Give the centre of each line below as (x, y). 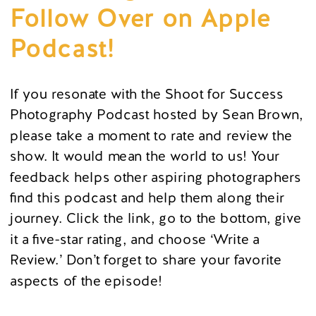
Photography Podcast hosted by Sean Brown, (157, 114)
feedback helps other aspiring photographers (156, 177)
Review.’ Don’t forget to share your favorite (146, 260)
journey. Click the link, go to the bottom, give (156, 218)
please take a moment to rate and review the (151, 135)
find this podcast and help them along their (147, 197)
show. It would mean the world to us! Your (145, 156)
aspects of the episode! (86, 280)
